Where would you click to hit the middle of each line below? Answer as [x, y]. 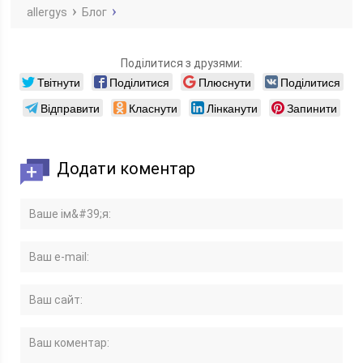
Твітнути [58, 82]
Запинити [312, 108]
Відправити [70, 108]
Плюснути [224, 82]
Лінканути [232, 108]
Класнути [153, 108]
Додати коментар [126, 169]
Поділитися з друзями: [181, 63]
